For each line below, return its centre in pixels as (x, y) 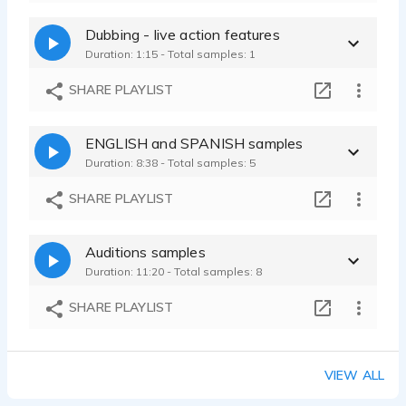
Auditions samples (145, 251)
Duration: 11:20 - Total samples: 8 (174, 271)
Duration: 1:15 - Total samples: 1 (170, 53)
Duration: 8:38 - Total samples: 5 (170, 162)
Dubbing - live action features (183, 34)
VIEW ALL (354, 376)
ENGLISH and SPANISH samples (194, 143)
